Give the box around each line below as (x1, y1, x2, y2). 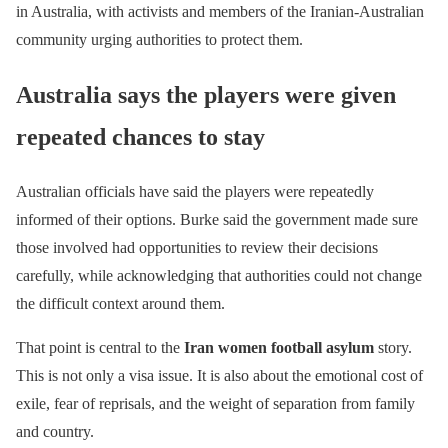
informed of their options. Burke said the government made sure (16, 210, 418, 228)
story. (374, 338, 412, 356)
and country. (16, 422, 94, 440)
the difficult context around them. (16, 294, 225, 312)
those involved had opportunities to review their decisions (16, 238, 378, 256)
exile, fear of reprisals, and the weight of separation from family (16, 394, 415, 412)
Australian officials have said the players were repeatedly (16, 182, 374, 200)
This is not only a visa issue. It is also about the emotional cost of (16, 366, 423, 384)
